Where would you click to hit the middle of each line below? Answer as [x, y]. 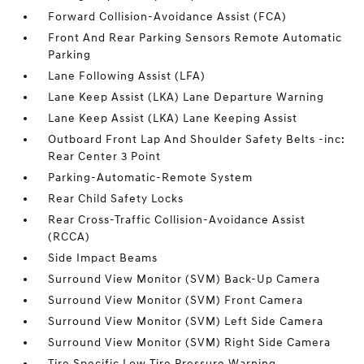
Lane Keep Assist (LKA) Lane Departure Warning [186, 97]
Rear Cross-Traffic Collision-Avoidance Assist [177, 220]
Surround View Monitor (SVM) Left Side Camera [186, 322]
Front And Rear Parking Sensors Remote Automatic [195, 38]
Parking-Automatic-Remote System [151, 178]
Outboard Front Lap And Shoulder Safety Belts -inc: [197, 140]
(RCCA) [69, 237]
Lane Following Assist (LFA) [127, 76]
